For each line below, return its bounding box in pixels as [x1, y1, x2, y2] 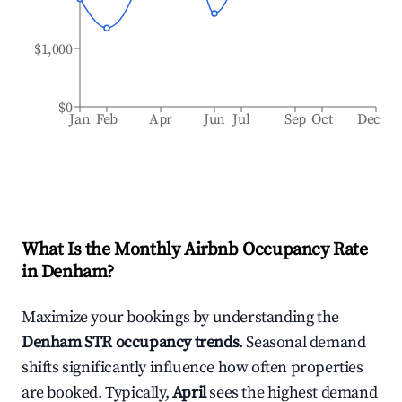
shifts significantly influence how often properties [22, 357, 363, 378]
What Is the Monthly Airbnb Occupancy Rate [22, 239, 368, 261]
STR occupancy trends [81, 332, 240, 353]
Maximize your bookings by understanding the [22, 307, 339, 328]
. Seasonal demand [239, 332, 366, 353]
